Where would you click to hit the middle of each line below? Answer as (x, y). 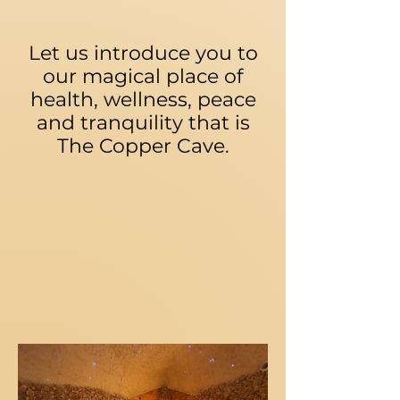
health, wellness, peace (143, 100)
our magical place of (143, 76)
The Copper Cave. (143, 146)
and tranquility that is (143, 123)
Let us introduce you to (143, 53)
